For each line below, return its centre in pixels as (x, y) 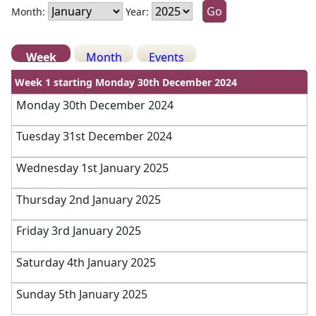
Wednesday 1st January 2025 (92, 168)
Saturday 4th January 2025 (86, 262)
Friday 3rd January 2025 (78, 231)
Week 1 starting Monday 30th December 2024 (126, 82)
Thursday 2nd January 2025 (88, 199)
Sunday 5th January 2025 (81, 294)
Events (167, 57)
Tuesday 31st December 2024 (94, 136)
